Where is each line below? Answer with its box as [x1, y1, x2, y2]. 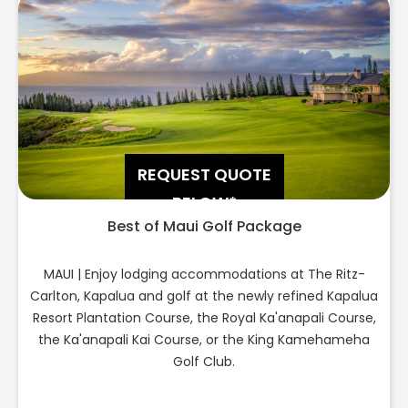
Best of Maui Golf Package [107, 216, 301, 238]
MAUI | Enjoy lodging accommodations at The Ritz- [43, 265, 365, 284]
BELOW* [171, 191, 237, 215]
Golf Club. [173, 352, 235, 372]
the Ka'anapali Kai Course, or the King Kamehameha [38, 331, 370, 350]
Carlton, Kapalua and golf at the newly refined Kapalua [30, 287, 378, 306]
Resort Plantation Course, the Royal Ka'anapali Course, [32, 309, 376, 328]
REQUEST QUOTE [137, 163, 271, 187]
